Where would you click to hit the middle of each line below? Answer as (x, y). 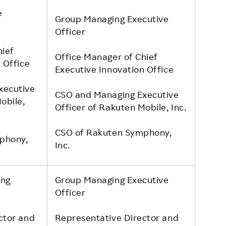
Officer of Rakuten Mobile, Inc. (121, 107)
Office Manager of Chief (106, 56)
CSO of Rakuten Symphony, (113, 132)
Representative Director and (117, 217)
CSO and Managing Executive (117, 94)
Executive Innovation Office (114, 69)
